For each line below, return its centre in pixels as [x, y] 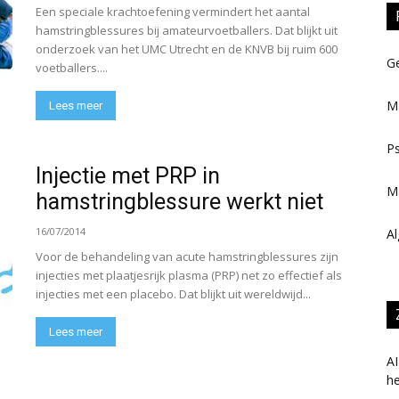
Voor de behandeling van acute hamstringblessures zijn [187, 256]
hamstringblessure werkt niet [179, 202]
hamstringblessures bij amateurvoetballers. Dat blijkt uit [187, 30]
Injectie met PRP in [128, 176]
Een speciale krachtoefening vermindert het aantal [173, 12]
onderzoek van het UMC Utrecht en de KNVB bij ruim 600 [187, 49]
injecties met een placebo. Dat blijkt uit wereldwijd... [173, 294]
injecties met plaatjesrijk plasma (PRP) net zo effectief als [189, 275]
